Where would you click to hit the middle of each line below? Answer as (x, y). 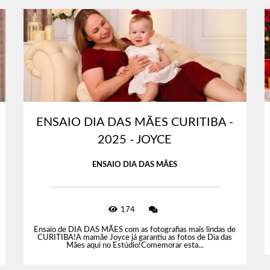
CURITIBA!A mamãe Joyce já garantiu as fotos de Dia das (135, 238)
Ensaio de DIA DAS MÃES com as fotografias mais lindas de (135, 230)
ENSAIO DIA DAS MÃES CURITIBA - (135, 123)
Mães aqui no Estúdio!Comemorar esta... (135, 246)
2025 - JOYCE (135, 140)
